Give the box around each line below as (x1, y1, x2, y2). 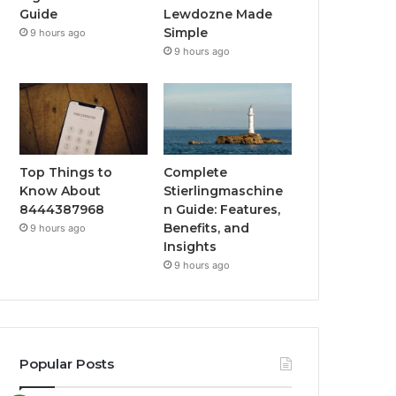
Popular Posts (19, 355, 115, 373)
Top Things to (19, 164, 113, 181)
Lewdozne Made (164, 5, 273, 22)
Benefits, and (164, 220, 250, 237)
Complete (164, 164, 228, 181)
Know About (19, 183, 102, 200)
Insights (164, 239, 217, 255)
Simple (164, 24, 209, 41)
